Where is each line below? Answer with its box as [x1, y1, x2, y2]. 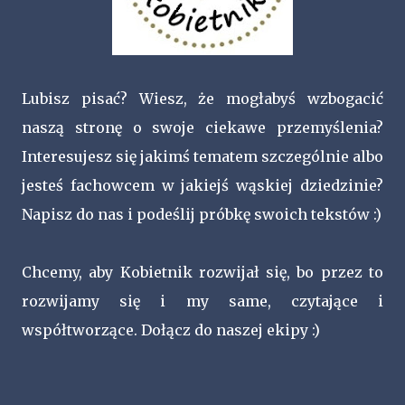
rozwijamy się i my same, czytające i [22, 292, 383, 310]
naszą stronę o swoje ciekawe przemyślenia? [22, 118, 383, 137]
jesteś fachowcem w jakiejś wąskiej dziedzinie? [22, 176, 383, 194]
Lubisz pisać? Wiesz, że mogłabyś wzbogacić [22, 89, 383, 108]
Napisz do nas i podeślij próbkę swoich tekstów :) [22, 205, 381, 223]
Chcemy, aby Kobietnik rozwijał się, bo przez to [22, 263, 383, 281]
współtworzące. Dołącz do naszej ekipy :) [22, 321, 320, 339]
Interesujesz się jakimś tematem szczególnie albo [22, 147, 383, 165]
